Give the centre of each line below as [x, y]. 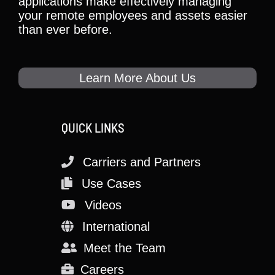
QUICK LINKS [93, 127]
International [116, 226]
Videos [103, 205]
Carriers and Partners [142, 162]
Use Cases [111, 183]
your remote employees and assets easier [133, 15]
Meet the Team [125, 248]
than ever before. [65, 29]
